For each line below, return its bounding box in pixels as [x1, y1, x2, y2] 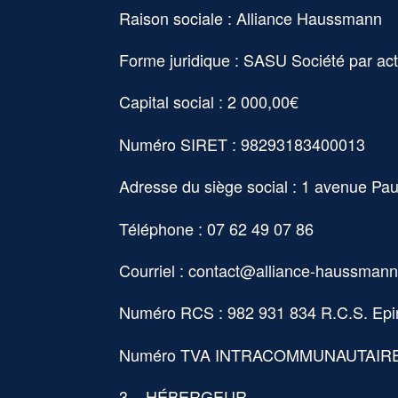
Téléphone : [119, 216, 208, 240]
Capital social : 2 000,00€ [119, 90, 299, 114]
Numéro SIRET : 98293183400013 [119, 131, 366, 155]
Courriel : [119, 258, 189, 282]
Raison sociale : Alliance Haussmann [119, 5, 383, 29]
